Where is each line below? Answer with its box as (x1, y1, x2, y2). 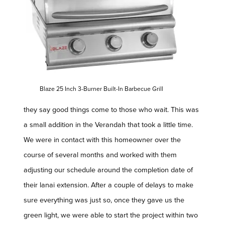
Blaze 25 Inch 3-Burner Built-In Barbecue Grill (40, 85, 163, 93)
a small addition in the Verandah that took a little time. (24, 121, 193, 130)
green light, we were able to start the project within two (24, 211, 198, 220)
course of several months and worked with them (24, 151, 177, 160)
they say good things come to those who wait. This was (24, 105, 199, 115)
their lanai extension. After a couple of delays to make (24, 181, 193, 190)
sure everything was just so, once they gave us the (24, 196, 184, 205)
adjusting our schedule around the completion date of (24, 166, 193, 175)
